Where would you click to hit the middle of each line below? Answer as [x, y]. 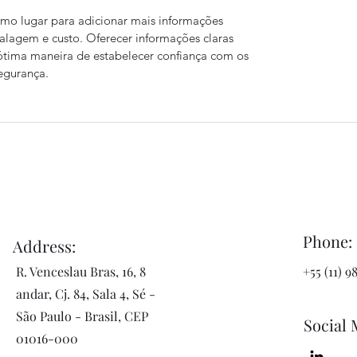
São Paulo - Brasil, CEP [82, 316]
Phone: [327, 241]
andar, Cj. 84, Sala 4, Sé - [85, 294]
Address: [44, 246]
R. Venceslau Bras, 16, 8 [80, 271]
